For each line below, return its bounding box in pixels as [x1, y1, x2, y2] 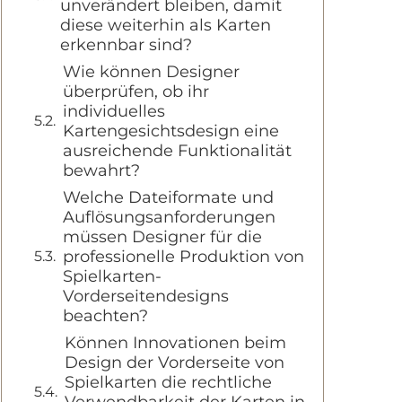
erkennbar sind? [60, 35, 192, 55]
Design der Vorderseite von [65, 353, 284, 372]
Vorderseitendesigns [63, 286, 229, 306]
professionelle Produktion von [63, 247, 304, 267]
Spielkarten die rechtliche [65, 372, 272, 392]
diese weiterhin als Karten [60, 15, 271, 35]
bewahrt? [63, 161, 140, 180]
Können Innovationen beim [65, 333, 286, 353]
